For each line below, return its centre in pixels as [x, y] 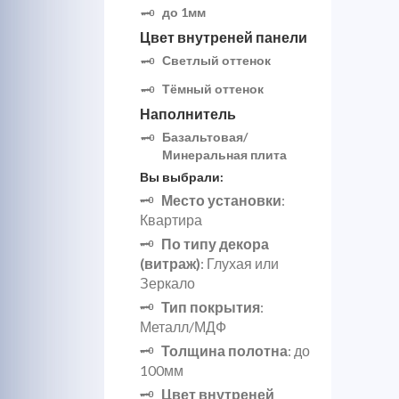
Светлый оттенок [216, 60]
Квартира [171, 220]
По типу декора [215, 244]
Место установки [221, 200]
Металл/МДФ [183, 326]
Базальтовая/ [205, 137]
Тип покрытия [211, 307]
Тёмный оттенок [213, 89]
